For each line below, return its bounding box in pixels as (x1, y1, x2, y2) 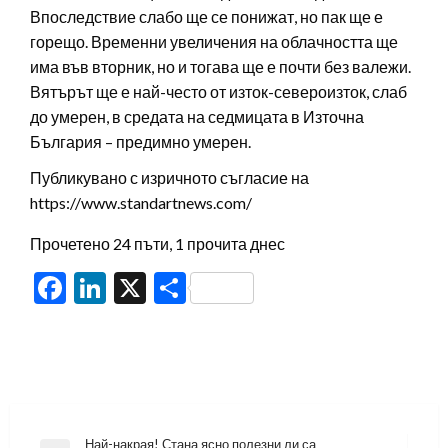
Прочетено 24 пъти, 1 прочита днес (30, 233, 285, 253)
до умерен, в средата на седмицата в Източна (30, 106, 364, 126)
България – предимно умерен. (30, 131, 251, 151)
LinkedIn (106, 267, 224, 307)
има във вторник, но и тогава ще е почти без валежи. (30, 56, 411, 76)
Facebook (66, 267, 198, 307)
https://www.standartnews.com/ (30, 192, 252, 212)
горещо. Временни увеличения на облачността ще (30, 31, 398, 51)
